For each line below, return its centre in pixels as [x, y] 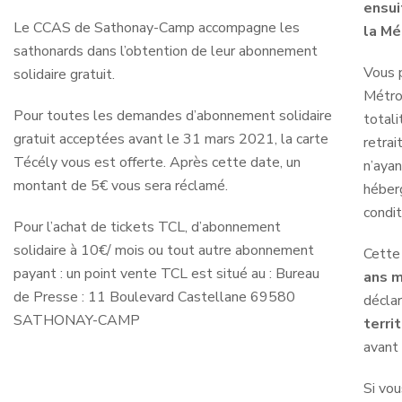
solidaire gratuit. [64, 75]
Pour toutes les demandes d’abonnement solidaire [173, 116]
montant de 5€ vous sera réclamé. [121, 186]
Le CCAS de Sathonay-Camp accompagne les [157, 28]
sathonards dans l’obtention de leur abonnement [166, 52]
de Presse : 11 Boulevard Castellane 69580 [154, 297]
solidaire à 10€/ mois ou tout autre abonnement [164, 251]
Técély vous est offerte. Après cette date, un [157, 163]
